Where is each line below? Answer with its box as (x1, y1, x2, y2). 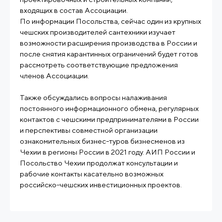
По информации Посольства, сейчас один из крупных (20, 17, 201, 25)
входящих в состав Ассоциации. (20, 6, 128, 14)
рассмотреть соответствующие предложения (20, 60, 178, 69)
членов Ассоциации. (20, 71, 89, 80)
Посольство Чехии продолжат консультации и (20, 159, 178, 167)
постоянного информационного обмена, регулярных (20, 104, 199, 112)
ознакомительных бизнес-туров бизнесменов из (20, 137, 185, 145)
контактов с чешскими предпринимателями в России (20, 115, 199, 123)
